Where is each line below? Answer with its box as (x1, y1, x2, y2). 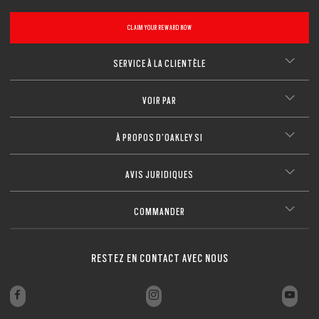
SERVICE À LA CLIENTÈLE (113, 58, 206, 70)
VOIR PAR (142, 95, 177, 107)
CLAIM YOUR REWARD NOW (127, 23, 192, 32)
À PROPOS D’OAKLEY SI (116, 132, 203, 144)
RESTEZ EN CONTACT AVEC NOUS (90, 252, 229, 266)
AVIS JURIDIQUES (125, 169, 194, 181)
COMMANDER (134, 206, 185, 218)
